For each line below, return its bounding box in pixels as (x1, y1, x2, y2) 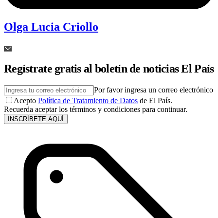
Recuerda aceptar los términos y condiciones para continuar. (4, 105, 187, 113)
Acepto (14, 96, 36, 105)
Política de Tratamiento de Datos (38, 96, 138, 105)
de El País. (140, 96, 172, 105)
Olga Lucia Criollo (4, 20, 98, 34)
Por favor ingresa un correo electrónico (94, 85, 213, 94)
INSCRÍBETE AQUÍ (8, 115, 64, 123)
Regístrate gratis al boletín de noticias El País (4, 62, 214, 75)
